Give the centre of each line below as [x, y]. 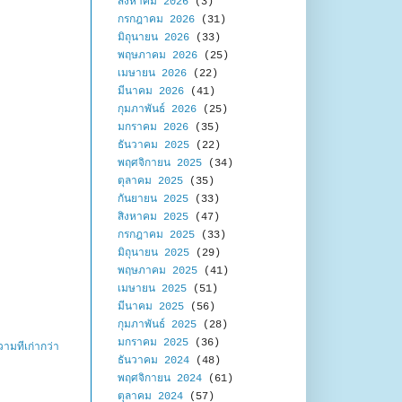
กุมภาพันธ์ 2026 [157, 110]
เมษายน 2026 [152, 74]
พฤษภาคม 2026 [157, 56]
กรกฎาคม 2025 [156, 236]
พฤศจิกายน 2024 [160, 379]
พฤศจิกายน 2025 [160, 164]
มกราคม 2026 [153, 128]
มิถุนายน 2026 [153, 38]
